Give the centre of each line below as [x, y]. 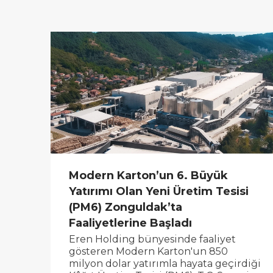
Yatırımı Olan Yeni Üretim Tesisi [159, 191]
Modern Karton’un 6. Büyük [149, 175]
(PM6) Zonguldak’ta [126, 207]
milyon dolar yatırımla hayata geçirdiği [165, 264]
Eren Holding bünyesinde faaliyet [153, 239]
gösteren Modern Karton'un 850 [149, 252]
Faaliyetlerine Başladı [131, 223]
